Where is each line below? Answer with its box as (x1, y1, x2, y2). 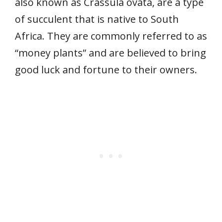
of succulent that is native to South (15, 12, 179, 26)
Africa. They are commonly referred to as (15, 29, 207, 43)
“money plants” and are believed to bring (15, 46, 206, 59)
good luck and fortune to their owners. (15, 62, 197, 76)
